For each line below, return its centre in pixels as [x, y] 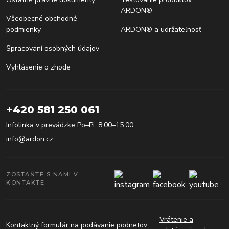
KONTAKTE [25, 183]
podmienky [24, 30]
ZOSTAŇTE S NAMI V [42, 175]
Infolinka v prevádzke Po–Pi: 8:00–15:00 [70, 125]
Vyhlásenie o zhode [38, 67]
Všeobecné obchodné [42, 19]
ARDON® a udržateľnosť [161, 30]
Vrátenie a [176, 220]
